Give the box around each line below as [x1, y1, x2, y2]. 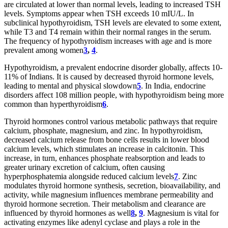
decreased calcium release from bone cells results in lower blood [4, 135, 209, 144]
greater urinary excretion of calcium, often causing [4, 162, 165, 172]
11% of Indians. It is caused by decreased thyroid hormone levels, [4, 72, 214, 81]
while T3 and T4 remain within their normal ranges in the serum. [4, 27, 211, 36]
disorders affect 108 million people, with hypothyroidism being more [4, 90, 224, 99]
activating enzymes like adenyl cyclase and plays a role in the [4, 217, 200, 226]
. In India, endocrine [141, 81, 206, 90]
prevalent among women [4, 45, 83, 54]
